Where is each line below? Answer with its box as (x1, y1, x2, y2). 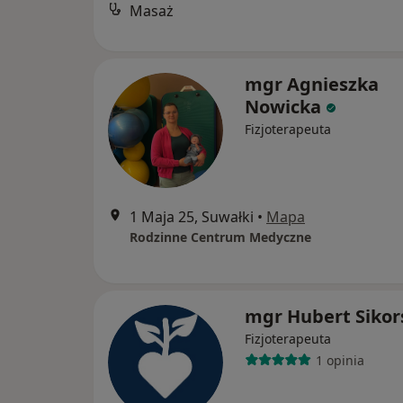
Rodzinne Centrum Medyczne (130, 228, 311, 246)
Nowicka (245, 94, 321, 119)
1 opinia (315, 351, 364, 369)
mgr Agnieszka (245, 72, 379, 96)
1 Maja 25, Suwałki (130, 207, 254, 227)
